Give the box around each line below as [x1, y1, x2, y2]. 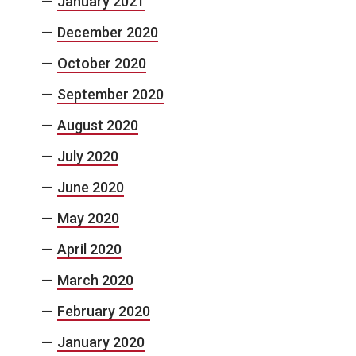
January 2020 [57, 334, 145, 350]
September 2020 [57, 86, 164, 103]
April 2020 [57, 241, 122, 257]
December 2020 [57, 24, 158, 41]
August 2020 [57, 117, 138, 133]
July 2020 [57, 148, 118, 164]
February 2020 [57, 303, 150, 319]
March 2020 [57, 272, 133, 288]
